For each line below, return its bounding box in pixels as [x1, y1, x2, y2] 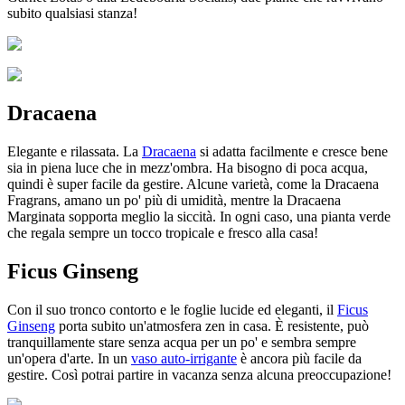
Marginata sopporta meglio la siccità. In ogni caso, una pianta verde [7, 208, 391, 224]
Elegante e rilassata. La [7, 143, 142, 159]
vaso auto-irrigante [131, 350, 237, 366]
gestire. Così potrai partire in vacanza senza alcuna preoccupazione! [7, 366, 391, 382]
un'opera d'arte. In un [7, 350, 131, 366]
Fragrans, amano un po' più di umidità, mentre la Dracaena [7, 192, 341, 208]
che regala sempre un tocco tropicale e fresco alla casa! [7, 224, 318, 240]
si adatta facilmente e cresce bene [196, 143, 388, 159]
